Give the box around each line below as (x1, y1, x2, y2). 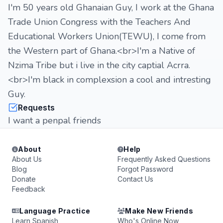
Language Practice (19, 207, 91, 215)
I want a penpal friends (8, 114, 101, 126)
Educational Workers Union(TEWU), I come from (8, 30, 206, 42)
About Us (12, 155, 42, 163)
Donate (12, 175, 36, 183)
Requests (18, 103, 55, 112)
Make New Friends (125, 207, 193, 215)
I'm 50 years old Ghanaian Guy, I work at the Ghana (8, 1, 214, 13)
